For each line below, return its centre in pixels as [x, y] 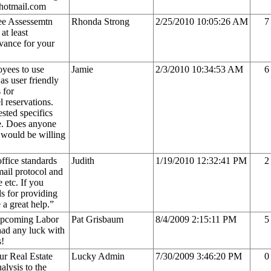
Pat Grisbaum [97, 219]
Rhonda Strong [100, 21]
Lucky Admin [98, 256]
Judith [83, 160]
